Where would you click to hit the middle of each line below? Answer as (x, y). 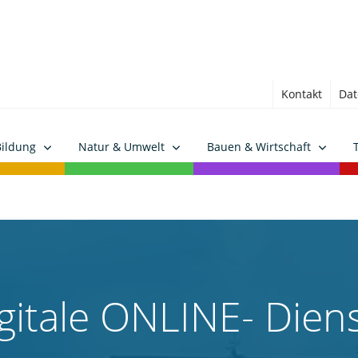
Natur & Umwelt (121, 146)
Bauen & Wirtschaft (259, 146)
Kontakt (302, 94)
